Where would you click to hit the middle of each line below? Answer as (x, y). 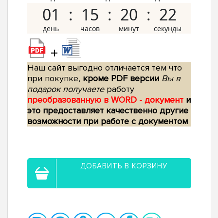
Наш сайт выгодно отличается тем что (105, 68)
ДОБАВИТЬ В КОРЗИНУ (124, 166)
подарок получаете (66, 89)
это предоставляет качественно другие (108, 111)
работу (119, 89)
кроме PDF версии (121, 79)
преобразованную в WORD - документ (107, 100)
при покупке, (55, 79)
